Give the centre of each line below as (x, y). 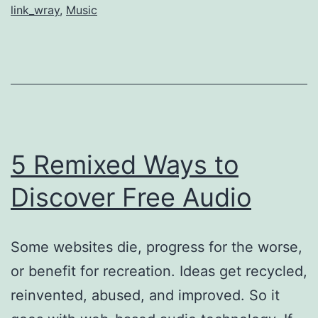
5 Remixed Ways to (125, 164)
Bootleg (152, 15)
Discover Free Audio (131, 197)
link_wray (35, 10)
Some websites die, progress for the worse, (157, 247)
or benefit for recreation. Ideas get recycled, (159, 271)
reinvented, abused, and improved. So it (145, 295)
